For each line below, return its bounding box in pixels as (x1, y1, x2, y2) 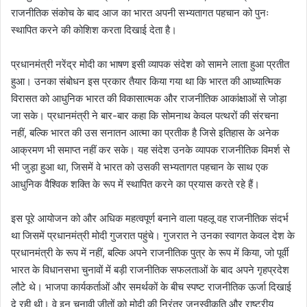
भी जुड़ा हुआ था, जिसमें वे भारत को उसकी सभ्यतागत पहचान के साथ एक (11, 160, 268, 174)
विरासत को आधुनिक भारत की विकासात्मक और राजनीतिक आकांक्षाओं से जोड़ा (11, 92, 286, 106)
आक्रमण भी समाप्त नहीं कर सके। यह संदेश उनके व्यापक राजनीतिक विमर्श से (11, 143, 290, 157)
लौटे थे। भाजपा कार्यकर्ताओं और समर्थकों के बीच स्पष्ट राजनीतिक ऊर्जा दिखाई (11, 280, 291, 294)
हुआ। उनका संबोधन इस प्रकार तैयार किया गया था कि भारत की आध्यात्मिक (11, 75, 281, 88)
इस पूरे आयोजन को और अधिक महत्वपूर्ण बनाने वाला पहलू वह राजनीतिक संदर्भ (11, 212, 288, 225)
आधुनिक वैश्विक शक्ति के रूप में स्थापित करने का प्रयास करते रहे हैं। (11, 177, 260, 191)
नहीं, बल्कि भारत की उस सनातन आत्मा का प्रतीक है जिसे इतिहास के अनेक (11, 126, 279, 140)
